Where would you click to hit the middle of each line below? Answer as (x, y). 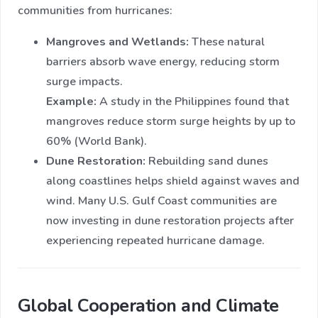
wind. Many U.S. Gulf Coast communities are (161, 201)
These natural (227, 42)
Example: (71, 102)
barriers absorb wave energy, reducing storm (163, 62)
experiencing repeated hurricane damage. (155, 241)
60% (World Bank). (97, 142)
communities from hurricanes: (95, 11)
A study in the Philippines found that (193, 102)
